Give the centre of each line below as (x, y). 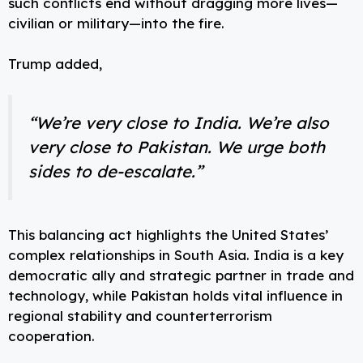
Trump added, (55, 64)
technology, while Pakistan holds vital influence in (175, 296)
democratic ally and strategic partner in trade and (181, 275)
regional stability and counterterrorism (140, 316)
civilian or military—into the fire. (116, 23)
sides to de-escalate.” (115, 171)
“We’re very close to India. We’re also (179, 122)
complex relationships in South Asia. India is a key (176, 255)
